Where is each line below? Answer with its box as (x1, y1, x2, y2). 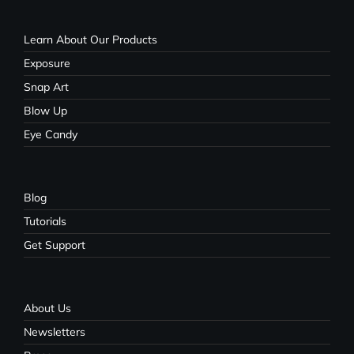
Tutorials (24, 214, 66, 229)
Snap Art (24, 80, 69, 95)
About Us (24, 301, 71, 316)
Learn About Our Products (24, 32, 157, 47)
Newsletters (24, 325, 85, 340)
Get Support (24, 238, 85, 253)
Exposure (24, 56, 70, 71)
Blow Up (24, 104, 67, 119)
